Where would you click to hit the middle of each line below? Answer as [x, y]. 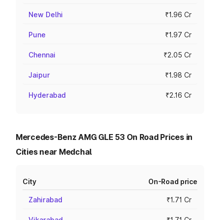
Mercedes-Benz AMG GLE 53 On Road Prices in [104, 137]
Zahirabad [45, 200]
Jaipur [39, 75]
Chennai [42, 55]
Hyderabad [47, 95]
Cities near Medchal [54, 152]
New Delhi [46, 14]
